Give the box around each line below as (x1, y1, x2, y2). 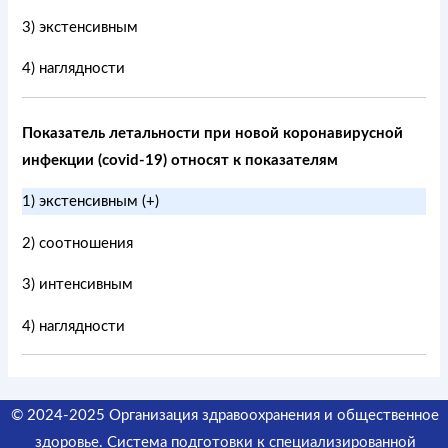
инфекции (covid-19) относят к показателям (22, 152, 339, 168)
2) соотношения (22, 235, 134, 251)
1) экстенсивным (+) (22, 194, 160, 210)
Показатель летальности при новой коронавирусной (22, 125, 404, 141)
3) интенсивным (22, 277, 134, 293)
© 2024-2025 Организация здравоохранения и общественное (11, 408, 439, 424)
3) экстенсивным (22, 19, 139, 35)
